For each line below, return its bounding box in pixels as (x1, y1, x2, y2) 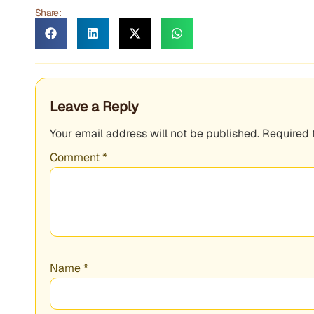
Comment (50, 150, 102, 165)
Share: (35, 6, 61, 19)
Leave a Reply (50, 97, 139, 116)
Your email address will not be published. (50, 125, 259, 141)
